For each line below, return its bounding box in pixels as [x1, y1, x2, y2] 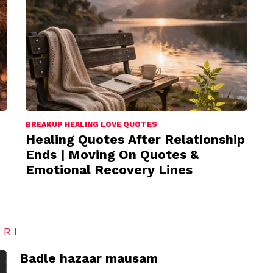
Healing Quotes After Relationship [26, 131, 245, 147]
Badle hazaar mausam [19, 250, 158, 266]
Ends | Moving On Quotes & [26, 146, 199, 162]
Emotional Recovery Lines [26, 161, 193, 177]
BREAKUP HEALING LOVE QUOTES [26, 119, 157, 129]
